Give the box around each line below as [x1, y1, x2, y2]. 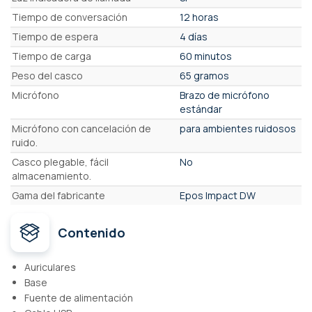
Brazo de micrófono [180, 88, 270, 102]
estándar [180, 102, 222, 116]
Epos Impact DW [180, 189, 256, 203]
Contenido [58, 224, 125, 242]
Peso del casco [12, 69, 83, 83]
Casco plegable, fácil [12, 155, 109, 169]
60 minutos [180, 49, 232, 63]
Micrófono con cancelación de [12, 122, 151, 136]
